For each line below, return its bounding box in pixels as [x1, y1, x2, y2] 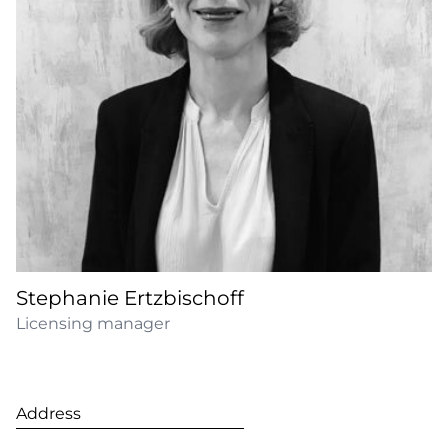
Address [16, 403, 81, 423]
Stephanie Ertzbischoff [16, 285, 244, 310]
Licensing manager [16, 313, 170, 333]
